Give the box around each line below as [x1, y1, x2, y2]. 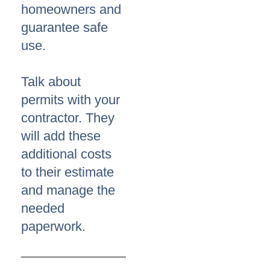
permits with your [21, 92, 120, 108]
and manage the [21, 183, 115, 198]
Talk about [21, 74, 81, 90]
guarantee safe [21, 20, 108, 36]
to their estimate [21, 165, 114, 180]
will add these [21, 128, 101, 144]
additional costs [21, 146, 111, 162]
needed [21, 201, 64, 216]
